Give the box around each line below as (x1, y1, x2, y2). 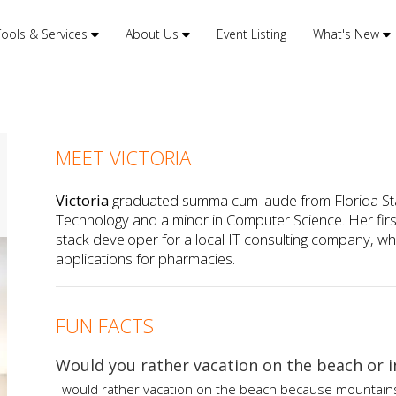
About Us (125, 26, 182, 42)
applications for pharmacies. (56, 248, 236, 270)
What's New (312, 26, 383, 42)
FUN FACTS (56, 312, 155, 339)
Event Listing (216, 26, 286, 42)
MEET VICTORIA (56, 144, 192, 171)
